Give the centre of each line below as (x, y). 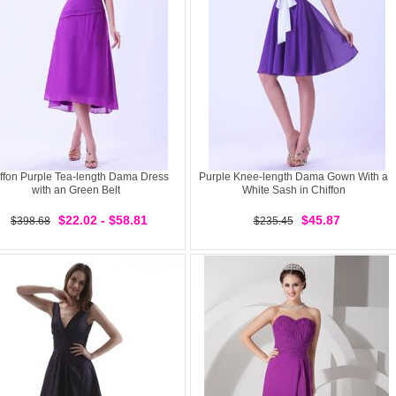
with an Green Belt (76, 190)
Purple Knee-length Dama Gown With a (293, 177)
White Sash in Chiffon (293, 190)
